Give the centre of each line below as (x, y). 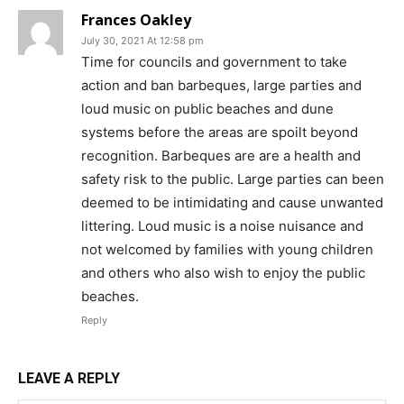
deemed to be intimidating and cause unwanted (232, 202)
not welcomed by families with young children (227, 249)
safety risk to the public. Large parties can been (233, 179)
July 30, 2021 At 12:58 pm (142, 40)
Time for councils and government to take (214, 61)
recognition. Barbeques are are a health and (221, 155)
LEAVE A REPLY (69, 378)
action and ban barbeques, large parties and (221, 85)
